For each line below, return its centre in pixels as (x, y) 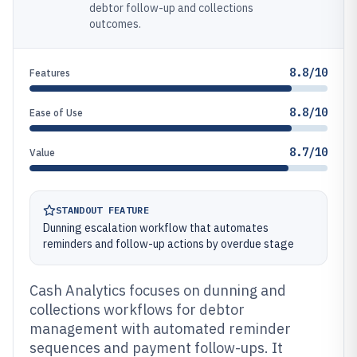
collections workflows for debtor (137, 310)
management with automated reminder (160, 329)
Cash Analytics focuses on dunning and (158, 290)
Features (50, 73)
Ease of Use (56, 113)
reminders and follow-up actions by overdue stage (169, 244)
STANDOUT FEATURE (102, 210)
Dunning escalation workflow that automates (156, 228)
